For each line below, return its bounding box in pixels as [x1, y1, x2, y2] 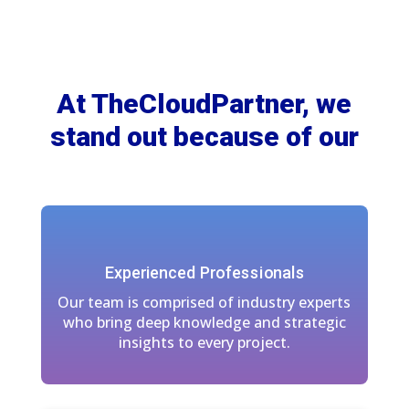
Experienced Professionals [104, 262, 305, 283]
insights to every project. [118, 331, 290, 352]
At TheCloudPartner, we [57, 87, 352, 120]
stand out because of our [49, 120, 359, 152]
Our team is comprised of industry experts [58, 291, 351, 312]
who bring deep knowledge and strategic [62, 311, 346, 332]
